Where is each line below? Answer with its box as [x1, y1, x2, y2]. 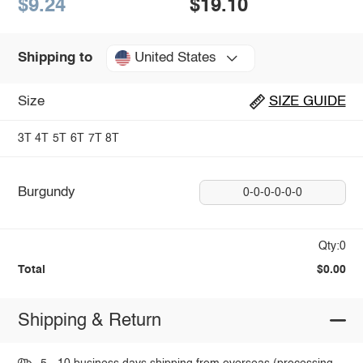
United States [134, 51, 216, 66]
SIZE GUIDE [268, 95, 346, 109]
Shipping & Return [17, 311, 161, 330]
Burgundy [17, 186, 75, 200]
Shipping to [17, 51, 92, 66]
